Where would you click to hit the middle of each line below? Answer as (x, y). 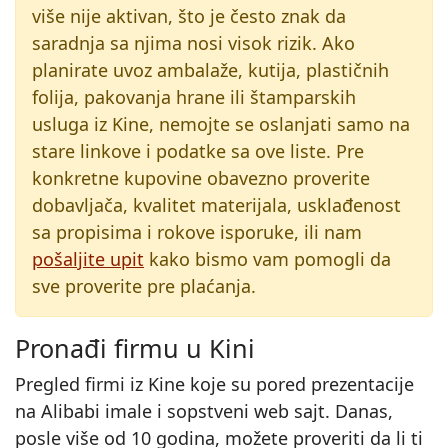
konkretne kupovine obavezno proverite (201, 178)
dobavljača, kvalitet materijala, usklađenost (216, 205)
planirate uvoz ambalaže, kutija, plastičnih (210, 70)
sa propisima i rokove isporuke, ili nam (197, 232)
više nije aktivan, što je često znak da (189, 16)
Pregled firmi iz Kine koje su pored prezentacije (214, 384)
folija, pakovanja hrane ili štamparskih (194, 97)
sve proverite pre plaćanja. (144, 286)
